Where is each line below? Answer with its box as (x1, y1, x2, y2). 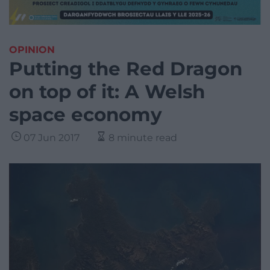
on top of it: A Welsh (9, 80, 205, 104)
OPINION (9, 44, 55, 56)
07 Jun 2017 (24, 132, 80, 144)
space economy (9, 103, 162, 127)
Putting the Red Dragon (9, 57, 242, 81)
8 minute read (108, 132, 177, 144)
